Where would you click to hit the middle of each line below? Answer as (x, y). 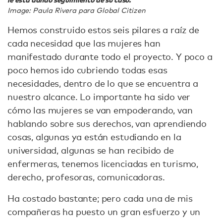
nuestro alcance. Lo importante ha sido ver (99, 97)
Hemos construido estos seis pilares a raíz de (103, 30)
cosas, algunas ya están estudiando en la (94, 137)
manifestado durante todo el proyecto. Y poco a (110, 57)
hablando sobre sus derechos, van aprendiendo (107, 124)
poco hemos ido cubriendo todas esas (87, 70)
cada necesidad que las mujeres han (84, 43)
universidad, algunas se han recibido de (91, 150)
